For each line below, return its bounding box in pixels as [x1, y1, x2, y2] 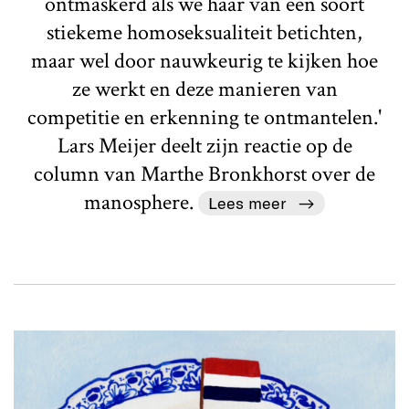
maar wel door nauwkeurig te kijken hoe [31, 46, 378, 75]
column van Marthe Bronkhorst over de [34, 159, 375, 188]
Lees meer [208, 192, 287, 213]
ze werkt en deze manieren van [71, 74, 338, 103]
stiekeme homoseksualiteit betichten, [47, 17, 362, 47]
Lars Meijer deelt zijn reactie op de [57, 131, 352, 160]
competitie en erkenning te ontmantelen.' [27, 102, 382, 131]
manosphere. [84, 187, 199, 216]
